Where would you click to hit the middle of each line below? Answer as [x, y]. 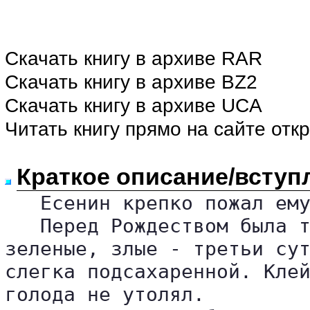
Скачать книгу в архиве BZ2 [131, 82]
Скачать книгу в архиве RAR [134, 58]
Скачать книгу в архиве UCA [134, 106]
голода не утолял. [105, 294]
